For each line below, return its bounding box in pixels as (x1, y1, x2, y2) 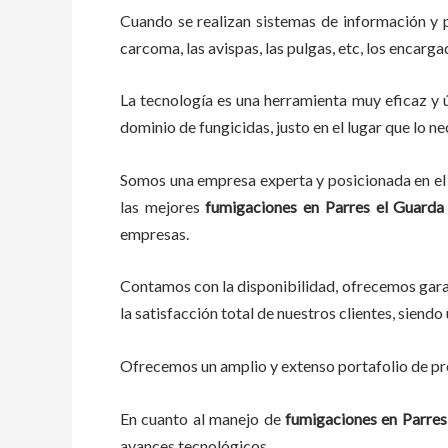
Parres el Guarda (324, 196, 445, 216)
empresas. (120, 223, 192, 243)
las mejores (120, 196, 206, 216)
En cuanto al (120, 408, 210, 428)
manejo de (209, 408, 281, 428)
